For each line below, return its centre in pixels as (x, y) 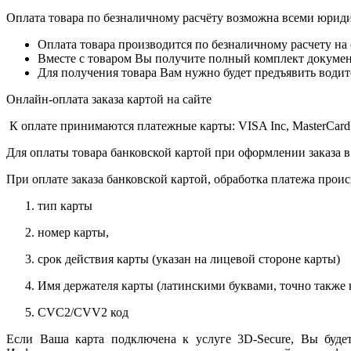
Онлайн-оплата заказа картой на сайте (109, 99)
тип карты (65, 205)
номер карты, (73, 232)
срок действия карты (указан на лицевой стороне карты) (189, 259)
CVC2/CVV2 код (83, 312)
